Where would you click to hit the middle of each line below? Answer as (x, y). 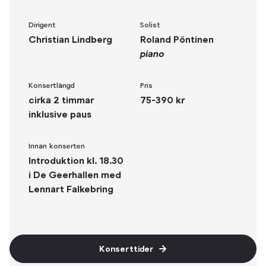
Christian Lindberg (70, 39)
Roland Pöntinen (177, 39)
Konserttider (126, 249)
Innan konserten (57, 146)
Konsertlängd (52, 85)
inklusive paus (60, 114)
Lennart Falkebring (71, 189)
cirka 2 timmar (61, 100)
